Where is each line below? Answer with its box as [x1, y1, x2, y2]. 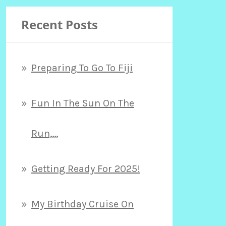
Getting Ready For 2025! [31, 162, 140, 175]
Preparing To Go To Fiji [31, 62, 133, 74]
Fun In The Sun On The [31, 97, 134, 109]
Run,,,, [31, 127, 58, 139]
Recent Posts [21, 16, 98, 33]
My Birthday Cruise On [31, 198, 134, 210]
